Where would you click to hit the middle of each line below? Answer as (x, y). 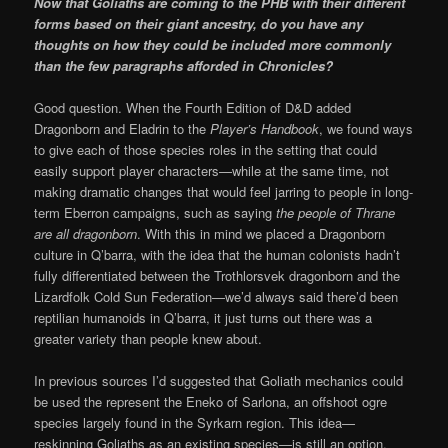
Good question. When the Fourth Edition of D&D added (193, 107)
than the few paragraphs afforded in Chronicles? (184, 65)
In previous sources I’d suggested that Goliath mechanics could (219, 380)
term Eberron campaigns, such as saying (155, 212)
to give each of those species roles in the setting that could (206, 149)
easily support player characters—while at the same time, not (212, 170)
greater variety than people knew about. (148, 338)
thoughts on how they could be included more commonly (213, 44)
